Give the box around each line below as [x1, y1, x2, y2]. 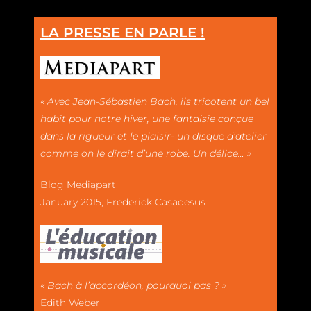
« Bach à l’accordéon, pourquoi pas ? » [40, 278, 226, 292]
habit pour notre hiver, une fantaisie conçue [40, 112, 253, 125]
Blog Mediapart [40, 178, 116, 191]
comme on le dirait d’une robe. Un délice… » [40, 146, 251, 160]
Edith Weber [40, 296, 100, 309]
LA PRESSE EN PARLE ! [40, 24, 205, 41]
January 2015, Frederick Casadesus [40, 195, 205, 208]
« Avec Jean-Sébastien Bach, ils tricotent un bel [40, 94, 269, 108]
